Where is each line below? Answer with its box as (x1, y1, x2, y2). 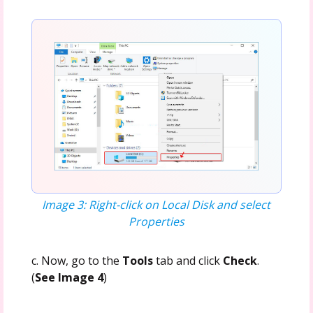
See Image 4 (34, 269, 103, 285)
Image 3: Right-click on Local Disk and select (42, 196, 271, 212)
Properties (128, 213, 184, 229)
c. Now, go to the (31, 252, 122, 268)
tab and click (152, 252, 223, 268)
